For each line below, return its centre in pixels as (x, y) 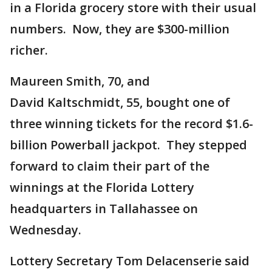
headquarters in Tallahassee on (104, 209)
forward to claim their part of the (110, 166)
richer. (29, 50)
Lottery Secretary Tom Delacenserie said (130, 261)
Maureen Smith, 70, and (80, 81)
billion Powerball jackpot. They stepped (128, 145)
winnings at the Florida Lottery (102, 187)
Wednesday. (46, 230)
